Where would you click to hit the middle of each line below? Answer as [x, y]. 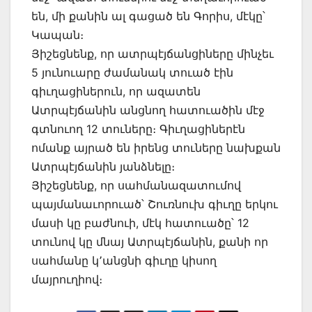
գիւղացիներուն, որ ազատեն [116, 91]
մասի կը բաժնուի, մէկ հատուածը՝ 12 [140, 223]
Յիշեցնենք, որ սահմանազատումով [136, 185]
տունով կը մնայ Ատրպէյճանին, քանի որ [150, 241]
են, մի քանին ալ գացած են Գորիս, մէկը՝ [148, 16]
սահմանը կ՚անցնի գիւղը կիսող [124, 260]
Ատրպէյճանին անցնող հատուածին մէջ [148, 110]
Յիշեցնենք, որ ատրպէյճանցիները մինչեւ [153, 53]
